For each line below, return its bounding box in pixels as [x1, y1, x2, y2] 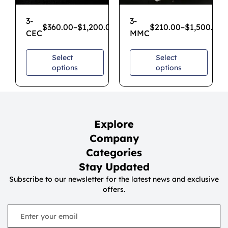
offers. [103, 185, 125, 194]
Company [89, 132, 139, 145]
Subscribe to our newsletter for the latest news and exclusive [9, 175, 219, 184]
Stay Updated [78, 160, 150, 173]
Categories [86, 146, 142, 159]
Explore [94, 118, 134, 130]
